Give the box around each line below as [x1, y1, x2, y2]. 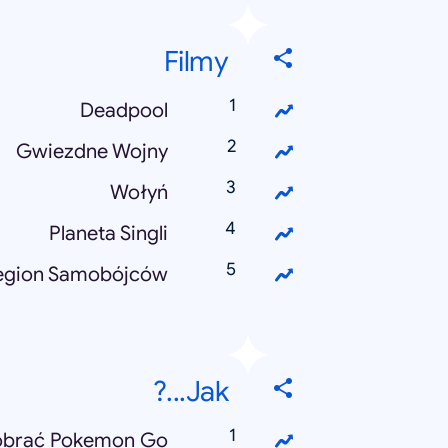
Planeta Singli [49, 221, 168, 247]
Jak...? [185, 374, 228, 410]
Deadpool [80, 98, 168, 124]
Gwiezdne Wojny [16, 139, 168, 165]
